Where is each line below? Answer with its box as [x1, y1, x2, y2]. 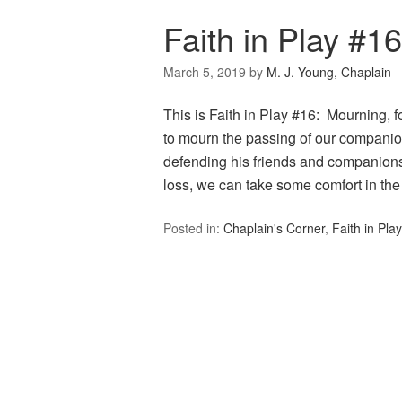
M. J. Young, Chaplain [267, 63, 391, 82]
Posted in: [163, 219, 223, 238]
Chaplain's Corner [223, 219, 325, 238]
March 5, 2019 [163, 63, 246, 82]
